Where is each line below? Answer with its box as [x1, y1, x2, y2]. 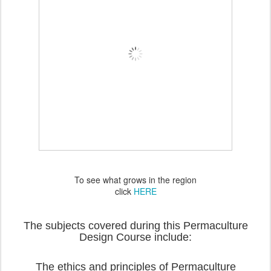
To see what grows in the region [74, 174, 197, 186]
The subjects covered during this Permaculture [23, 220, 248, 232]
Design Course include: [79, 231, 192, 243]
